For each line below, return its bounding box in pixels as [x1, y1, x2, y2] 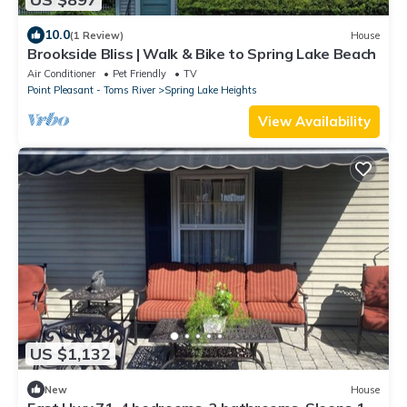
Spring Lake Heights [164, 84, 257, 97]
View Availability [258, 113, 371, 131]
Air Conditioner [27, 67, 95, 81]
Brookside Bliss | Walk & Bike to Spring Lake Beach [27, 45, 376, 64]
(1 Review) [70, 28, 124, 42]
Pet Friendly [113, 67, 166, 81]
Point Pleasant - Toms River [27, 84, 155, 97]
